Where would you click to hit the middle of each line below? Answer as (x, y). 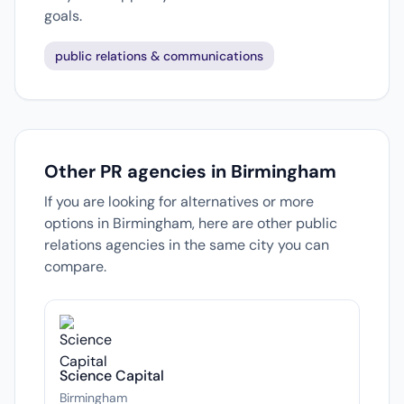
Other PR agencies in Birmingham (190, 171)
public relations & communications (159, 56)
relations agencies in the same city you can (187, 245)
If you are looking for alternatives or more (179, 202)
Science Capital (112, 376)
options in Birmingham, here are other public (191, 223)
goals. (63, 16)
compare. (75, 266)
